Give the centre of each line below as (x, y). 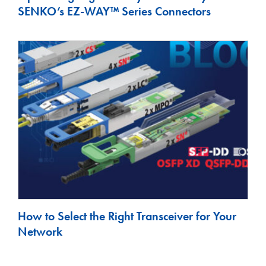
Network (40, 232)
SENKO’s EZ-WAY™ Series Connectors (114, 12)
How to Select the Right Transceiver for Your (127, 216)
